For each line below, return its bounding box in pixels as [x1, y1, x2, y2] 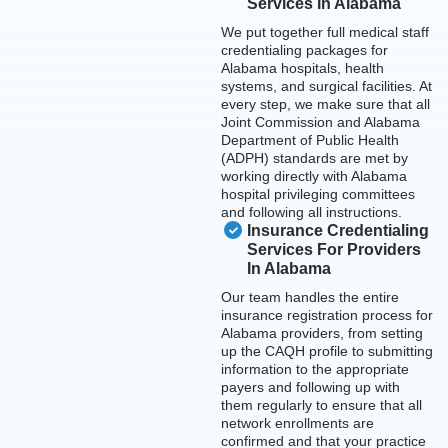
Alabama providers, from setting [221, 324, 423, 341]
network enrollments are [221, 414, 374, 431]
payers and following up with [221, 378, 400, 395]
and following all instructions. [221, 203, 402, 220]
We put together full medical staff [221, 23, 429, 40]
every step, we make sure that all [221, 95, 430, 112]
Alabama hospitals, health [221, 59, 384, 76]
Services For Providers [247, 240, 421, 258]
